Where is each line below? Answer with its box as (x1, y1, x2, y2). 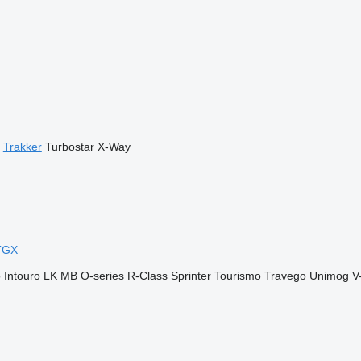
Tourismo (214, 269, 261, 282)
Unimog (309, 269, 349, 282)
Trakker (2, 140, 42, 153)
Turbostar (44, 140, 94, 153)
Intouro (3, 269, 40, 282)
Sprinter (170, 269, 211, 282)
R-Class (127, 269, 168, 282)
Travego (263, 269, 306, 282)
